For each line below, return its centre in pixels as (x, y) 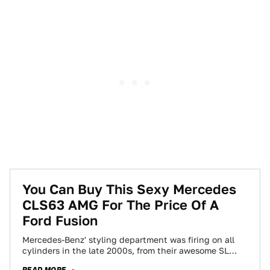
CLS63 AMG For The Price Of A (121, 205)
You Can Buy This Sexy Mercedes (129, 189)
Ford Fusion (60, 221)
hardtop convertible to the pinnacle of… (104, 262)
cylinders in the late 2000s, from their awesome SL (126, 251)
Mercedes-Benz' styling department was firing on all (128, 240)
